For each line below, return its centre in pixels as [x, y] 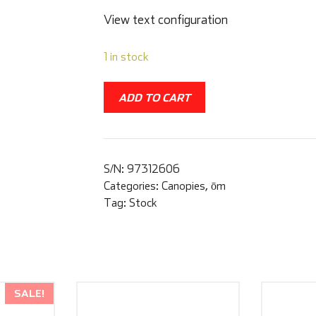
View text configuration [165, 19]
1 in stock [126, 56]
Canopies [183, 186]
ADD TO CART [154, 98]
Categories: [132, 186]
